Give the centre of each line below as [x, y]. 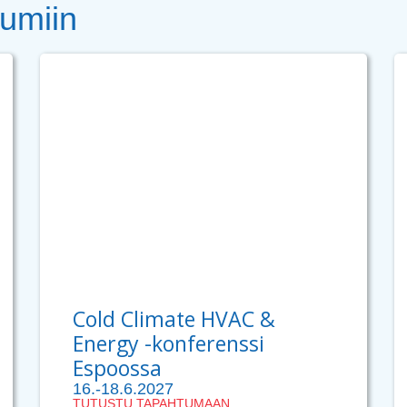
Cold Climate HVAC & [174, 319]
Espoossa [117, 368]
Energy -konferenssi [169, 344]
